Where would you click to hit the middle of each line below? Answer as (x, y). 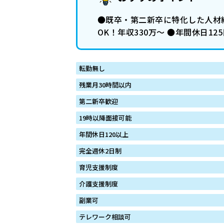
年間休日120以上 (104, 134)
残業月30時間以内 (105, 84)
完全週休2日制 (100, 150)
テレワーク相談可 (105, 216)
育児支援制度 (98, 167)
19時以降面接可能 (105, 117)
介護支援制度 (98, 183)
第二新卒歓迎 (98, 101)
